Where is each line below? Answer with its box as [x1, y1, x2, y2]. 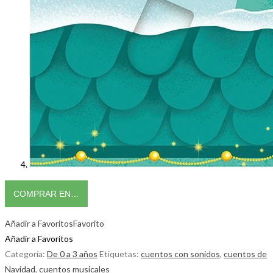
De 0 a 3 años [47, 248, 97, 259]
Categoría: [5, 248, 47, 259]
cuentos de [224, 248, 267, 259]
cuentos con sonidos [141, 248, 220, 259]
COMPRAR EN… [13, 188, 79, 199]
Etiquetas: [99, 248, 141, 259]
